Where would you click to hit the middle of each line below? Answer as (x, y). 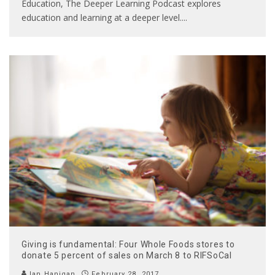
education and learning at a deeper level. (102, 18)
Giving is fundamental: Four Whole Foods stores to (128, 244)
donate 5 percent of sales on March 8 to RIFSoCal (127, 255)
